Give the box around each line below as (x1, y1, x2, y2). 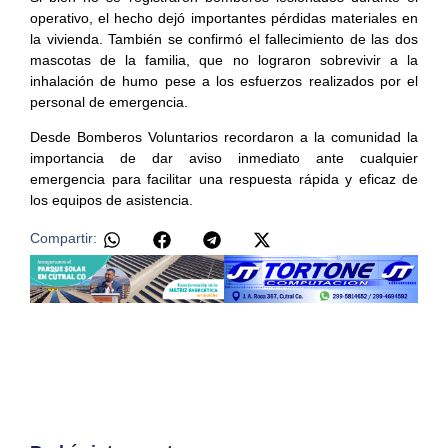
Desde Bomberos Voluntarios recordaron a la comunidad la (30, 128, 418, 145)
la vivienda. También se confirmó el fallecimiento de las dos (30, 30, 418, 47)
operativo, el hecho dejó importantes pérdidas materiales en (30, 9, 418, 26)
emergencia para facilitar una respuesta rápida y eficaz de (30, 170, 418, 187)
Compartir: (30, 230, 97, 247)
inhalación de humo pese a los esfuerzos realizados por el (30, 72, 418, 89)
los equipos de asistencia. (30, 191, 193, 208)
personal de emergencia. (30, 93, 188, 110)
